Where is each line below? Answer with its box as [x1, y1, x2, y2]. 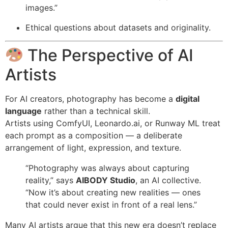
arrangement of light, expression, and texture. [5, 142, 181, 153]
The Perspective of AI [23, 45, 194, 66]
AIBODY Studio [76, 175, 135, 186]
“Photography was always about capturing [25, 163, 189, 174]
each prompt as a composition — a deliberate [5, 130, 182, 141]
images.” [25, 3, 58, 13]
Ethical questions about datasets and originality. [25, 22, 211, 33]
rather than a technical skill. [42, 106, 150, 117]
